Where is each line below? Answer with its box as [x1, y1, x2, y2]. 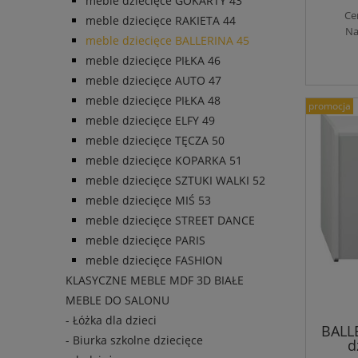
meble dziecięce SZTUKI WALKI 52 [86, 173, 265, 189]
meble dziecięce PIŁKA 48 [86, 93, 221, 109]
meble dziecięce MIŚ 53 [86, 193, 211, 209]
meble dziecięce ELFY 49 [86, 113, 215, 129]
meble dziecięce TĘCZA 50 [86, 133, 225, 149]
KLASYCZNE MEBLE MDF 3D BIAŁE [66, 272, 244, 288]
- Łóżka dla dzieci [66, 312, 157, 328]
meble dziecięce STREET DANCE [86, 213, 255, 229]
